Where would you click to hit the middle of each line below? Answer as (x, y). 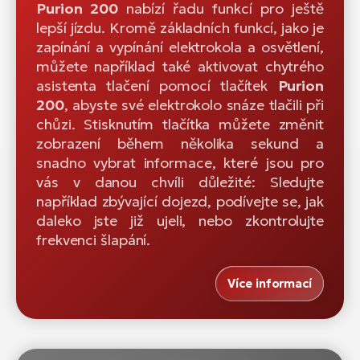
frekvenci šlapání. (94, 239)
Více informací (270, 283)
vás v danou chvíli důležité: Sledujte (180, 182)
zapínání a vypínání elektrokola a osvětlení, (180, 47)
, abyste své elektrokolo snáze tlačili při (194, 104)
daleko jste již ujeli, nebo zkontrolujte (180, 220)
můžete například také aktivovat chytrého (180, 66)
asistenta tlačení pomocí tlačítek (157, 85)
